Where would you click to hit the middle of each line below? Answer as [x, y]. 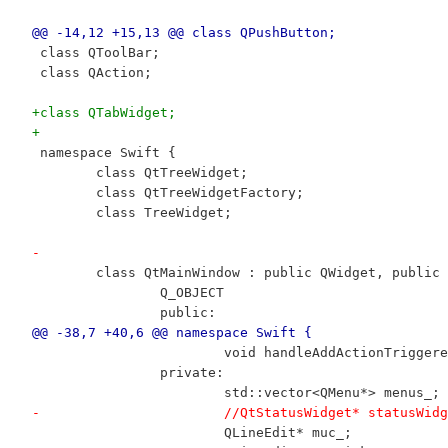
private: [191, 372]
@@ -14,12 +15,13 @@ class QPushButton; [183, 32]
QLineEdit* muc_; [287, 432]
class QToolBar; [95, 52]
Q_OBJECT [191, 292]
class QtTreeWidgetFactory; [199, 192]
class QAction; [91, 72]
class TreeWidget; [163, 212]
